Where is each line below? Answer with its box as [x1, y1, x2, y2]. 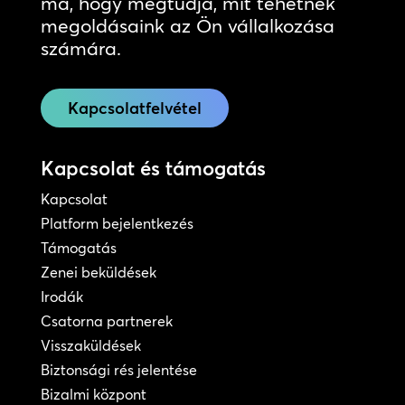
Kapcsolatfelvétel [67, 98, 202, 118]
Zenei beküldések [40, 263, 156, 282]
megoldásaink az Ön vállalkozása [40, 14, 334, 37]
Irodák [40, 287, 83, 306]
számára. [40, 36, 121, 60]
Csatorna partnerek [40, 312, 173, 331]
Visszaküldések [40, 336, 141, 355]
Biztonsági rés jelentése [40, 361, 197, 380]
